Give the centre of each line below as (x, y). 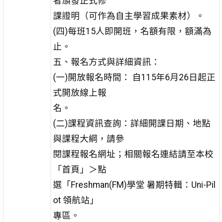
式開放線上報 (80, 92)
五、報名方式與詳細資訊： (106, 62)
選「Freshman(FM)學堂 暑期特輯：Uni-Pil (134, 185)
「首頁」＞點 (80, 169)
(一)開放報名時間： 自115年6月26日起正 (134, 77)
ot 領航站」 (76, 200)
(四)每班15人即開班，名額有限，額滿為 (132, 31)
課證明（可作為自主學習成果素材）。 (129, 16)
